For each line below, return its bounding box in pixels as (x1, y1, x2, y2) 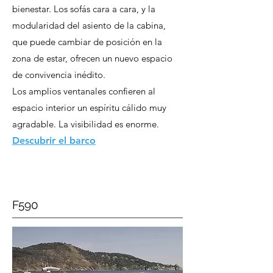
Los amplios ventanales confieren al (12, 85, 155, 97)
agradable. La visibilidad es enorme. (12, 118, 159, 130)
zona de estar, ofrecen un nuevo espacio (12, 52, 172, 64)
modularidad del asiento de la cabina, (12, 19, 166, 31)
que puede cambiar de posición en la (12, 36, 162, 48)
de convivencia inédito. (12, 69, 105, 80)
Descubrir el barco (12, 135, 96, 146)
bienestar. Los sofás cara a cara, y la (12, 3, 155, 15)
